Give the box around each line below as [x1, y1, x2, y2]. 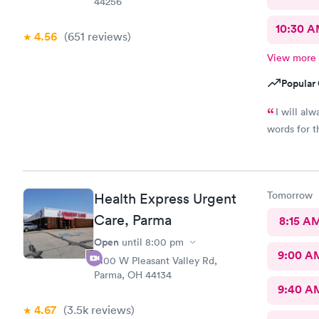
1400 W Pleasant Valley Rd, [94, 254, 217, 267]
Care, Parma [94, 211, 172, 229]
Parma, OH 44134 [94, 268, 172, 281]
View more [266, 51, 316, 64]
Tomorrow [266, 189, 313, 202]
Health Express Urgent [94, 190, 236, 207]
